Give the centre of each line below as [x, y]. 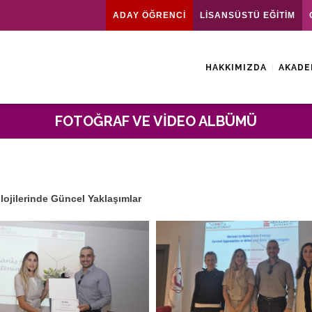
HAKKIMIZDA [236, 68]
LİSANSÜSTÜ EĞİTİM [248, 15]
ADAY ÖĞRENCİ [149, 15]
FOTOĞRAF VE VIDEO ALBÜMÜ [156, 121]
